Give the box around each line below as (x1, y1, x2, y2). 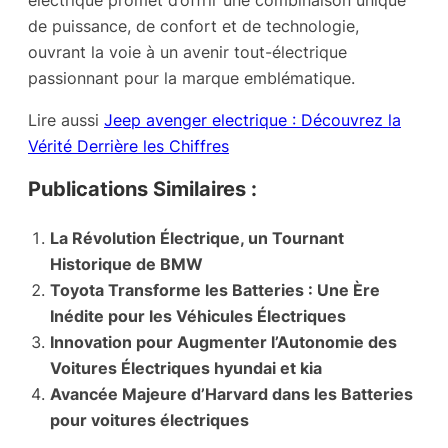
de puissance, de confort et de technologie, (28, 15, 359, 36)
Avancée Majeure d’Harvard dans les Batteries (50, 383, 413, 404)
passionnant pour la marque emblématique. (28, 67, 355, 88)
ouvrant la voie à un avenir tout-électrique (28, 41, 347, 62)
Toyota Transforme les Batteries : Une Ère (50, 279, 380, 300)
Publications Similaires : (28, 176, 257, 202)
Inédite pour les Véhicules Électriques (50, 305, 346, 326)
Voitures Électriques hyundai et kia (50, 357, 322, 378)
